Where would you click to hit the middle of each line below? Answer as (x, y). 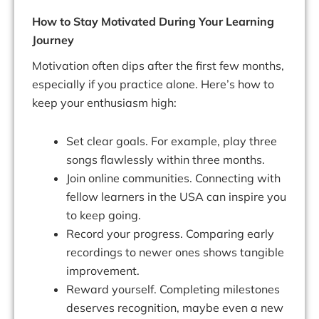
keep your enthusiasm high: (104, 103)
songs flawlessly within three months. (166, 160)
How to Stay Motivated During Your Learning (153, 22)
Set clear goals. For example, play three (172, 141)
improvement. (103, 271)
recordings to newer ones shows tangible (175, 252)
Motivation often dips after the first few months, (158, 66)
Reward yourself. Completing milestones (173, 289)
